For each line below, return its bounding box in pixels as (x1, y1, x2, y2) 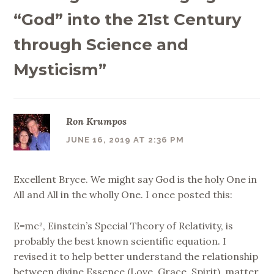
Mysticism (13, 59, 99, 80)
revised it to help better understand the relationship (13, 250, 259, 262)
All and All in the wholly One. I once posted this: (13, 188, 233, 201)
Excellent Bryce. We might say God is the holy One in (13, 172, 257, 185)
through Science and (13, 34, 189, 54)
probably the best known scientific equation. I (13, 234, 227, 247)
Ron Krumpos (66, 115, 127, 128)
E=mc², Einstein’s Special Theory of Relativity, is (13, 219, 234, 232)
